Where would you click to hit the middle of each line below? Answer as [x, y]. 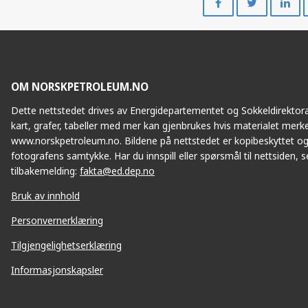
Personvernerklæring [57, 221]
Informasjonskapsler [57, 270]
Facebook [261, 24]
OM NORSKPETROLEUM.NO [80, 87]
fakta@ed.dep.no [117, 171]
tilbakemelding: [45, 171]
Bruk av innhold [45, 196]
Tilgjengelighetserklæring [66, 245]
